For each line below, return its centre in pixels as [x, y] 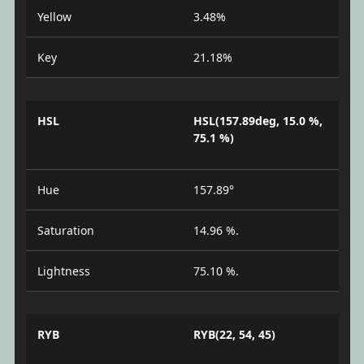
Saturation [65, 230]
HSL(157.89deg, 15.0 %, [258, 120]
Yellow [54, 16]
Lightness [63, 271]
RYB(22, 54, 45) [234, 334]
